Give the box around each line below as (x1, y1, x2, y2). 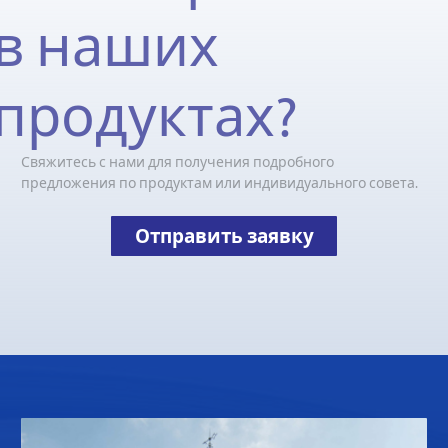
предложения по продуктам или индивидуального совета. (21, 174, 418, 193)
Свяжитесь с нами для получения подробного (21, 153, 334, 172)
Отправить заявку (134, 224, 314, 249)
